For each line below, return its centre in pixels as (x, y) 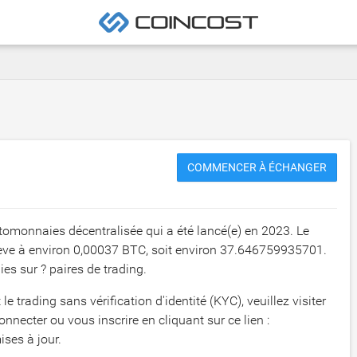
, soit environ (183, 250)
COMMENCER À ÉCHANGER (257, 167)
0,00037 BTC (110, 250)
